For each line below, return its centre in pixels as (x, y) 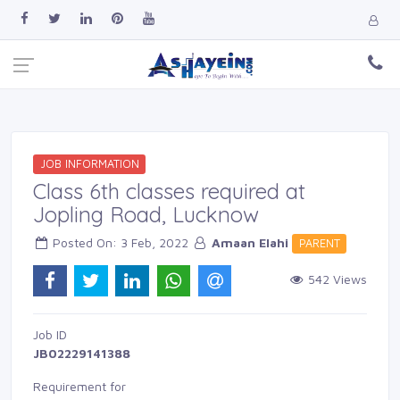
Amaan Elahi (250, 242)
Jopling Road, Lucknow (146, 214)
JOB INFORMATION (89, 164)
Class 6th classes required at (169, 191)
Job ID (50, 334)
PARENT (319, 243)
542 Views (335, 279)
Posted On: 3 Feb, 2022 (121, 242)
